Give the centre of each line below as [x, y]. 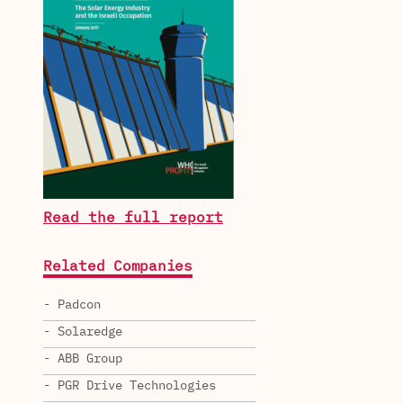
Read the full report [133, 218]
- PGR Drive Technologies [130, 385]
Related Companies [118, 267]
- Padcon [72, 304]
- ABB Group [83, 358]
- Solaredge [83, 331]
